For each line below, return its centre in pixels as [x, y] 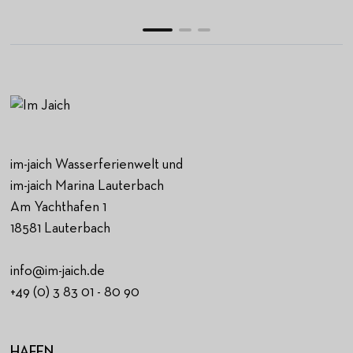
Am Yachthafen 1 [59, 207]
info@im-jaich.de [58, 271]
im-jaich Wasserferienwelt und [97, 164]
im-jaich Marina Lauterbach [87, 186]
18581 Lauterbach [61, 228]
